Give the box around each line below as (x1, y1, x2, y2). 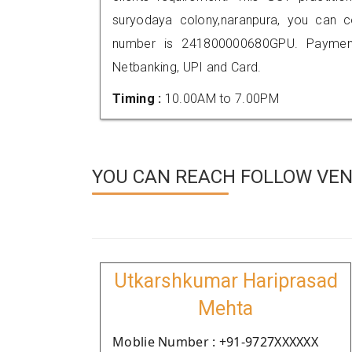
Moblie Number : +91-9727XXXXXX (112, 333, 318, 350)
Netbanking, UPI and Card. (112, 60, 262, 75)
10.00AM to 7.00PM (164, 91, 279, 106)
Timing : (112, 91, 165, 106)
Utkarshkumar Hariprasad (113, 269, 338, 292)
